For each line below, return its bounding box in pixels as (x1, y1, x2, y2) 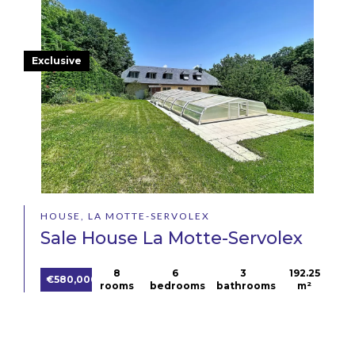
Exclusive (32, 55, 82, 67)
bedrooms (150, 280, 206, 292)
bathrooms (216, 280, 277, 292)
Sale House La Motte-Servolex (40, 227, 303, 250)
